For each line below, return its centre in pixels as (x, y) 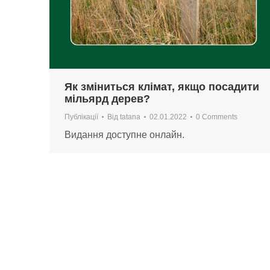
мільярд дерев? (107, 99)
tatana (130, 117)
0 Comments (217, 117)
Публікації (81, 117)
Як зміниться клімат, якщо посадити (162, 86)
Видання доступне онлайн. (124, 134)
